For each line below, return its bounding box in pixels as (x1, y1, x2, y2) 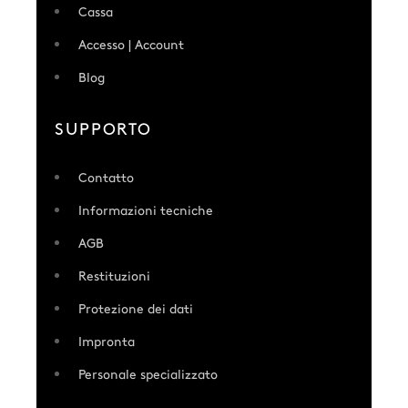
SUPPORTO (55, 122, 152, 138)
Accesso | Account (78, 39, 185, 52)
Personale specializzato (78, 369, 219, 382)
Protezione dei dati (78, 303, 194, 316)
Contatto (78, 172, 135, 185)
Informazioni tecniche (78, 205, 214, 218)
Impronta (78, 336, 136, 349)
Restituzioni (78, 270, 151, 283)
